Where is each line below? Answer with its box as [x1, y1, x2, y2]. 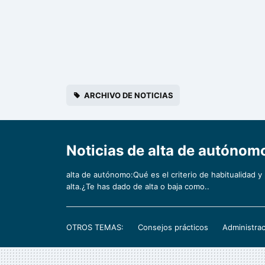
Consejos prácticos [138, 222, 208, 232]
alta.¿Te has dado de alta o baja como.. [66, 181, 209, 191]
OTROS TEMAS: [66, 222, 124, 232]
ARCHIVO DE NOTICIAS [84, 91, 174, 100]
